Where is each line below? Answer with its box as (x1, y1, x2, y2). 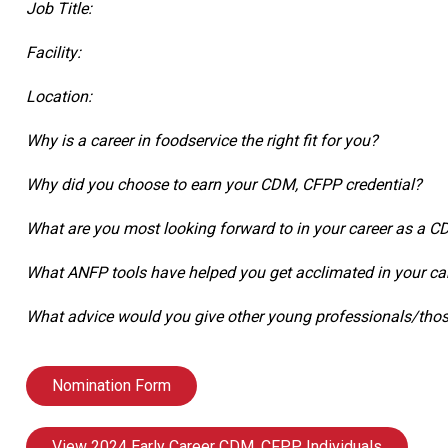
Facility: (26, 42, 81, 62)
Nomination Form (52, 375, 171, 395)
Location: (26, 86, 92, 106)
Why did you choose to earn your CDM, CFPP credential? (26, 174, 422, 194)
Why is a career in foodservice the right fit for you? (26, 130, 378, 150)
